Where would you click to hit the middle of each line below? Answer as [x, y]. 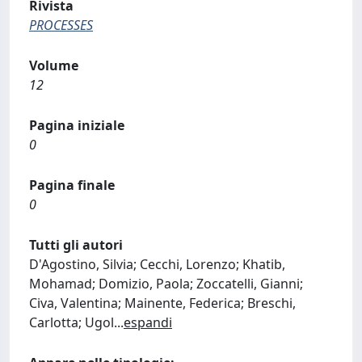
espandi [148, 322]
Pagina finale [72, 185]
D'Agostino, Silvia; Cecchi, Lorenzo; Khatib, [157, 264]
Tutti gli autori [76, 245]
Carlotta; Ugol [72, 322]
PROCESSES [61, 25]
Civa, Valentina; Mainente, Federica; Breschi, [162, 303]
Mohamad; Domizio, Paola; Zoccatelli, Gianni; [166, 284]
